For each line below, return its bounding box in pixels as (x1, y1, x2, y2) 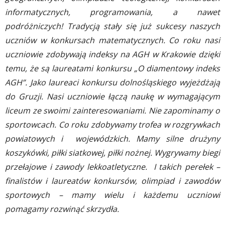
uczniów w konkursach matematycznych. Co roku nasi (5, 35, 220, 46)
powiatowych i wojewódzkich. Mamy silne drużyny (5, 133, 220, 144)
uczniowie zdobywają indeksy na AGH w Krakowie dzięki (5, 49, 220, 60)
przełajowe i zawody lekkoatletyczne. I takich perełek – (5, 161, 220, 172)
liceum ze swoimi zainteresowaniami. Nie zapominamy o (5, 105, 220, 116)
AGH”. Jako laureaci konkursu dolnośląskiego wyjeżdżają (5, 77, 220, 88)
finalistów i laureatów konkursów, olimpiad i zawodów (5, 175, 220, 186)
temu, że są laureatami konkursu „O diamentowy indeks (5, 63, 220, 74)
